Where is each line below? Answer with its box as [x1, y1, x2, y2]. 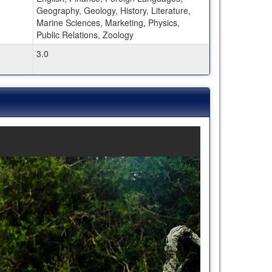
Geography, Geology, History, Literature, [36, 4, 191, 16]
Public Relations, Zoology [36, 28, 134, 41]
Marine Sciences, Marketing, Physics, [36, 16, 180, 29]
